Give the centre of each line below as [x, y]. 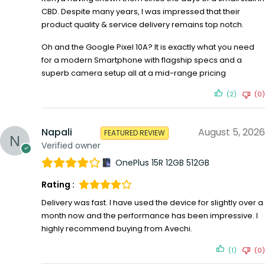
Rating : [58, 185]
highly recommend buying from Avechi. [117, 229]
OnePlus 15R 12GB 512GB [162, 162]
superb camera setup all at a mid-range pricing [134, 73]
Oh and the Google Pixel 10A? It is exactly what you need [148, 47]
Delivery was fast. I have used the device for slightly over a [152, 203]
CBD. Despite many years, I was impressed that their [141, 11]
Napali [57, 132]
